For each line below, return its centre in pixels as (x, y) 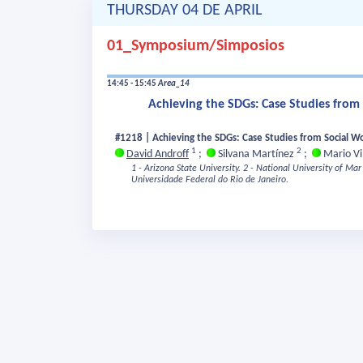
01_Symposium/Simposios (196, 47)
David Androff (158, 155)
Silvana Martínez (256, 155)
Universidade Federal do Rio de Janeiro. (210, 180)
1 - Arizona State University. (186, 169)
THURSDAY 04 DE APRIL (184, 11)
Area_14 (174, 84)
